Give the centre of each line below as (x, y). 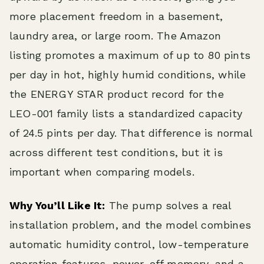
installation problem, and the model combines (130, 225)
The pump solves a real (168, 206)
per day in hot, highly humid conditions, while (128, 75)
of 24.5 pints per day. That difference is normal (131, 133)
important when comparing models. (102, 172)
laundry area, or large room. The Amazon (115, 36)
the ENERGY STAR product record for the (117, 94)
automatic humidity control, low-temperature (129, 245)
